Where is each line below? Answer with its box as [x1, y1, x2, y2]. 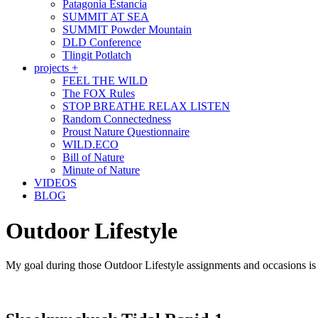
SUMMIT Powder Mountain [62, 23, 192, 36]
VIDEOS [34, 177, 77, 190]
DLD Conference [62, 36, 141, 49]
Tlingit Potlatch [62, 49, 131, 62]
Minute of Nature [62, 164, 140, 177]
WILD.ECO [62, 138, 119, 151]
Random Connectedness [62, 113, 171, 126]
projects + [34, 62, 78, 75]
